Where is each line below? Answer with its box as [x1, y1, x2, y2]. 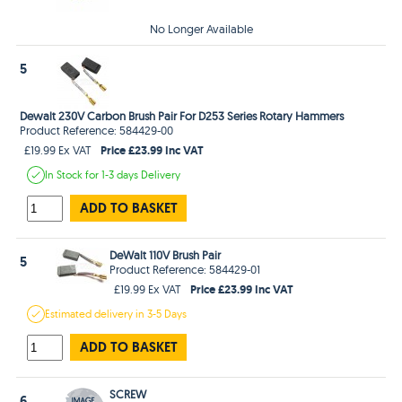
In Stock [45, 167, 86, 181]
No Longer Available [149, 21, 253, 36]
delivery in [94, 306, 148, 320]
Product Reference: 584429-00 [20, 122, 174, 137]
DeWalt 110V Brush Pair [109, 247, 222, 262]
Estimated [45, 306, 95, 320]
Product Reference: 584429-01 [109, 261, 261, 276]
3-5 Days [147, 306, 188, 320]
